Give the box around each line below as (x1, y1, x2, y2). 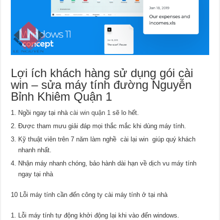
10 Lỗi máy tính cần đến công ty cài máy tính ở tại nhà (11, 191, 168, 198)
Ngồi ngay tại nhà (18, 109, 70, 116)
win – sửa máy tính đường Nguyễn (11, 78, 192, 91)
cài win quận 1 (70, 109, 111, 116)
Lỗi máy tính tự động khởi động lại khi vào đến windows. (18, 211, 180, 219)
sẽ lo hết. (110, 109, 139, 116)
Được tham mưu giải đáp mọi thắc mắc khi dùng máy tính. (18, 122, 187, 130)
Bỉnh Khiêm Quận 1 (11, 89, 112, 103)
